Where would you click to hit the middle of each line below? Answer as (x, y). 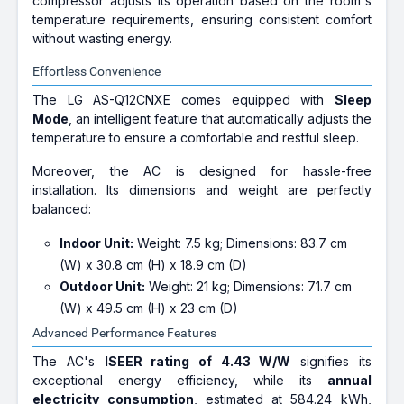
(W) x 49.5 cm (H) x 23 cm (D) (149, 308)
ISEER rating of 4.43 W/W (197, 362)
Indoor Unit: (97, 243)
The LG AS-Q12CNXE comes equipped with (184, 100)
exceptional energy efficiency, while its (180, 381)
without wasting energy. (103, 39)
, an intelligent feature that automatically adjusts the (220, 119)
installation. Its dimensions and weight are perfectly (202, 190)
